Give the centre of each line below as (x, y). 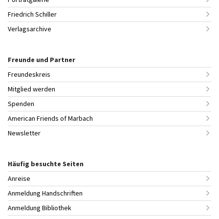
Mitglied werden (32, 89)
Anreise (19, 178)
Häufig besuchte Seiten (46, 164)
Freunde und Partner (42, 59)
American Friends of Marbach (50, 118)
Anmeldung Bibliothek (40, 208)
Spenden (21, 103)
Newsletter (24, 133)
